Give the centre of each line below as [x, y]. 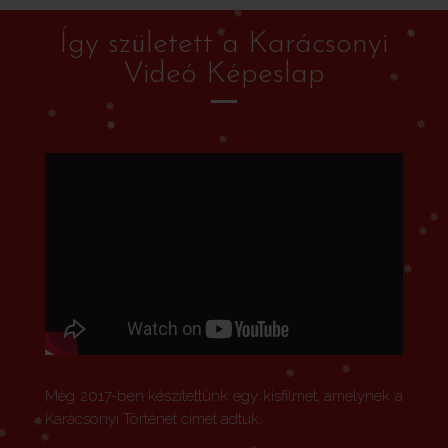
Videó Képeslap [223, 75]
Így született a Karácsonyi [224, 45]
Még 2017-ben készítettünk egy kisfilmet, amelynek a [224, 395]
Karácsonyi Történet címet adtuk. [153, 418]
